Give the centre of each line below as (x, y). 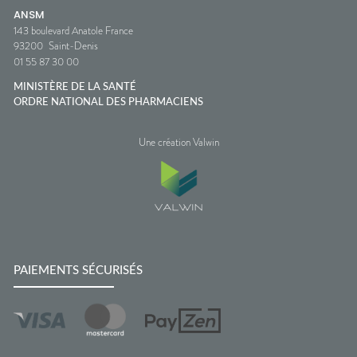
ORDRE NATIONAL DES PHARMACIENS (108, 102)
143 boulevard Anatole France (73, 30)
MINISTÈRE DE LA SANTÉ (75, 87)
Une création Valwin (178, 142)
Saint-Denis (73, 45)
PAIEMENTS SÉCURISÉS (78, 270)
